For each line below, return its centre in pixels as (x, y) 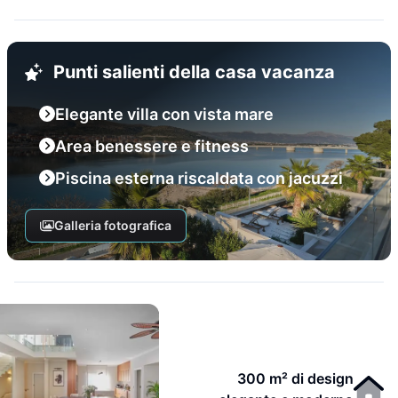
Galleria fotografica (112, 225)
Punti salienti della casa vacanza (194, 72)
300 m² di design (296, 378)
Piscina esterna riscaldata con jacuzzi (199, 178)
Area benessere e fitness (152, 146)
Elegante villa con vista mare (164, 114)
